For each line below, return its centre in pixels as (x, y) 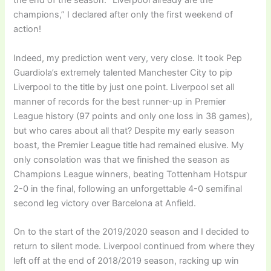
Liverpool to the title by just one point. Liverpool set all (124, 87)
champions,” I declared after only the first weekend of (123, 15)
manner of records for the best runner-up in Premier (120, 101)
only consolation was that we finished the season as (122, 159)
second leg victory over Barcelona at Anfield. (105, 203)
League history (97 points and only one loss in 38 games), (133, 116)
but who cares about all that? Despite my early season (124, 130)
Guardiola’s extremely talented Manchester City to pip (123, 72)
